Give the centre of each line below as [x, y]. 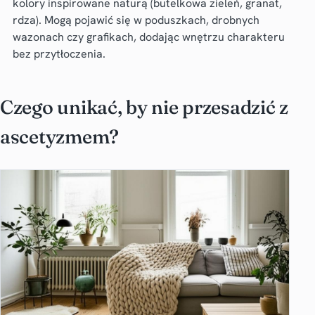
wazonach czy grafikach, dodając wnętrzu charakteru [148, 37]
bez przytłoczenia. [59, 54]
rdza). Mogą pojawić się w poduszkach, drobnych [136, 20]
